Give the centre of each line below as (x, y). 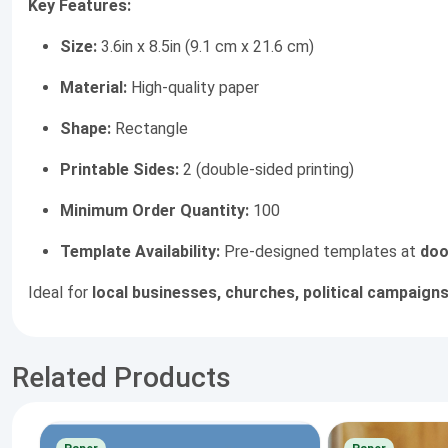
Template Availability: (140, 252)
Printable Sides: (119, 170)
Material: (93, 88)
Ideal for (60, 293)
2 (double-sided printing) (266, 170)
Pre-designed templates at (320, 252)
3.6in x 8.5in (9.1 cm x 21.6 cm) (205, 47)
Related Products (121, 378)
